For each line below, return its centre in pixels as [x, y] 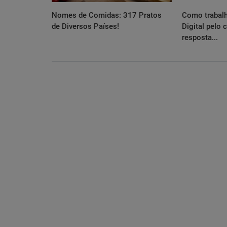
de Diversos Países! [85, 26]
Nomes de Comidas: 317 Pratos [107, 15]
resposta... [200, 37]
